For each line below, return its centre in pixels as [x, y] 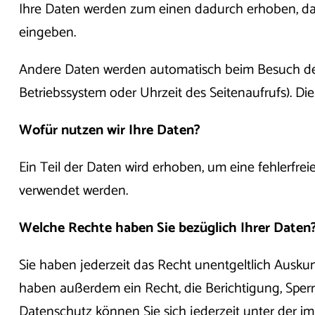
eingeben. [47, 33]
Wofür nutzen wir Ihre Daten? [109, 131]
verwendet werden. [73, 191]
